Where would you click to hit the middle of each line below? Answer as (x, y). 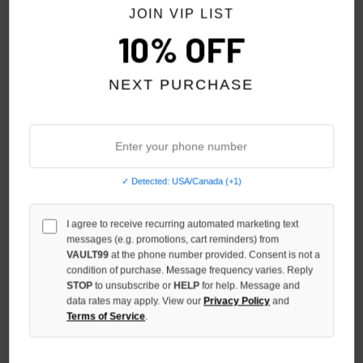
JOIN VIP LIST (181, 14)
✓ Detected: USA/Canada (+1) (181, 181)
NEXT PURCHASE (181, 85)
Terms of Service (106, 316)
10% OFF (181, 49)
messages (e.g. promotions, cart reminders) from (173, 239)
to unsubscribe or (133, 286)
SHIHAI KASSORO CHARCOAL (267, 238)
